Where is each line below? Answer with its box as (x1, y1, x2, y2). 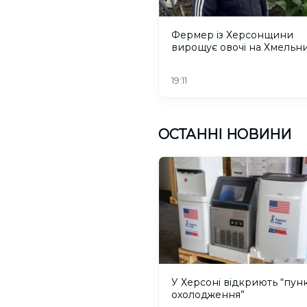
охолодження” (171, 288, 245, 301)
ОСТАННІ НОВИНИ (158, 126, 291, 143)
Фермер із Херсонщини (171, 29, 293, 42)
